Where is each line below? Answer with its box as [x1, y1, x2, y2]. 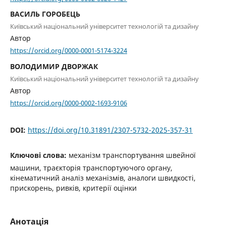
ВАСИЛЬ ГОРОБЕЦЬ [10, 9, 80, 19]
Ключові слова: [10, 150, 69, 160]
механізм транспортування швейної [68, 150, 196, 160]
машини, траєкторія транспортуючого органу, [10, 163, 173, 173]
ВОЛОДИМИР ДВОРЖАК [10, 61, 98, 71]
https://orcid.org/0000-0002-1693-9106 [10, 98, 127, 107]
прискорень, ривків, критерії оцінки [10, 183, 137, 193]
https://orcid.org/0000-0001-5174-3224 [10, 45, 127, 55]
